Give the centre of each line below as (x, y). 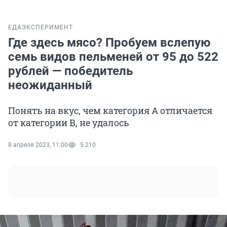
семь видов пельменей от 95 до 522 (113, 57)
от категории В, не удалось (69, 123)
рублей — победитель (70, 71)
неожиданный (50, 85)
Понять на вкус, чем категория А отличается (110, 111)
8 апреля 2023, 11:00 (38, 145)
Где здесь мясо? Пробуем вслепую (109, 43)
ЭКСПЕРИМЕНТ (47, 28)
